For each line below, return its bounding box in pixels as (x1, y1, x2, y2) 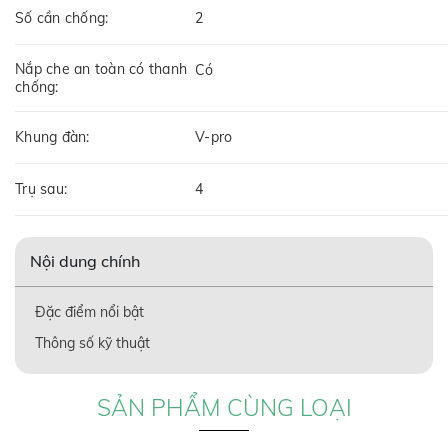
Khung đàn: (15, 127, 90, 146)
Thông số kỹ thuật (35, 333, 150, 352)
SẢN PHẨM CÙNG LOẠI (96, 392, 352, 422)
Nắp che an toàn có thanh (15, 59, 187, 78)
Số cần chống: (15, 8, 109, 27)
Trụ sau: (15, 179, 67, 198)
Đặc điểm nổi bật (35, 302, 144, 321)
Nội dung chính (30, 250, 140, 271)
